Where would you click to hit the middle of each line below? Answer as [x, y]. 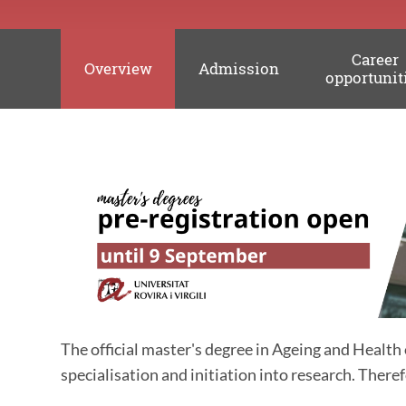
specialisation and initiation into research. [208, 374]
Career [375, 60]
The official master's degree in [167, 348]
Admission [238, 68]
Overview [118, 68]
